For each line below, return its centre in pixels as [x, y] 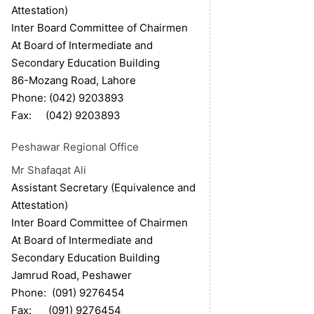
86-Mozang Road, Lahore [74, 81]
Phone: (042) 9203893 [68, 98]
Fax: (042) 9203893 [66, 116]
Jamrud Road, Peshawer [71, 275]
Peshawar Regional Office [75, 147]
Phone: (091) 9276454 [68, 293]
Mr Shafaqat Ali [49, 170]
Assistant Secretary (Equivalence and [103, 188]
